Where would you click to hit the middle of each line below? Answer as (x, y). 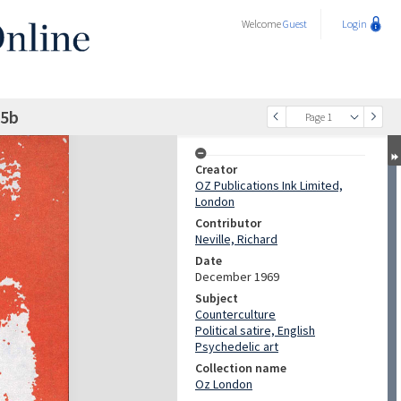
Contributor (228, 223)
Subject (217, 298)
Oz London (224, 384)
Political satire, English (255, 330)
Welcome (262, 24)
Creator (216, 169)
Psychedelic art (237, 346)
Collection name (241, 368)
